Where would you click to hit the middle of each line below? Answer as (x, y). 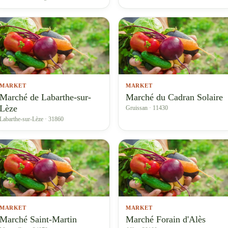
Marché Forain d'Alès (166, 219)
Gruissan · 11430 (147, 108)
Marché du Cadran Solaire (174, 97)
